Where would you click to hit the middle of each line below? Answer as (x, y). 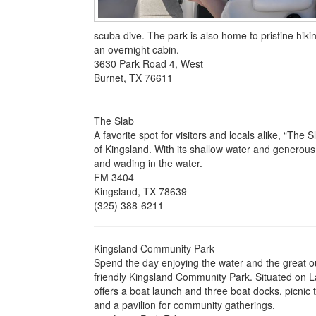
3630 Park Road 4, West (151, 63)
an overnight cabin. (138, 49)
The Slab (115, 121)
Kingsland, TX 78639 (142, 191)
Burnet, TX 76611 (133, 78)
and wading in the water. (151, 163)
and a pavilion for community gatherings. (189, 305)
